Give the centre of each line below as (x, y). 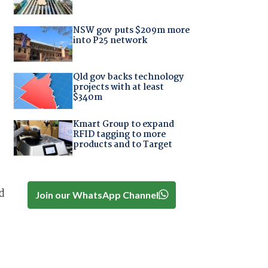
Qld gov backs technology (128, 77)
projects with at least (118, 88)
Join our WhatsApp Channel (97, 194)
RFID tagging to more (119, 134)
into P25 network (110, 40)
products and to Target (122, 144)
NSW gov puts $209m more (131, 30)
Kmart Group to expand (123, 124)
